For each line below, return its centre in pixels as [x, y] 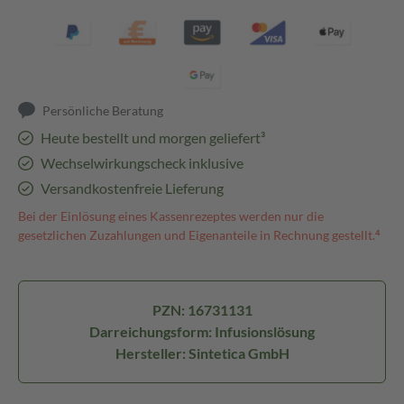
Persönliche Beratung [103, 110]
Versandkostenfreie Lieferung [132, 188]
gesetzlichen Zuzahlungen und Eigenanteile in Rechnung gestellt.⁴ [199, 235]
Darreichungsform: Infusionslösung [202, 331]
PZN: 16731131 [202, 310]
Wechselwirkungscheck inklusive [142, 163]
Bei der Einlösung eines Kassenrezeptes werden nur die [171, 216]
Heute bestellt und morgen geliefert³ [152, 138]
